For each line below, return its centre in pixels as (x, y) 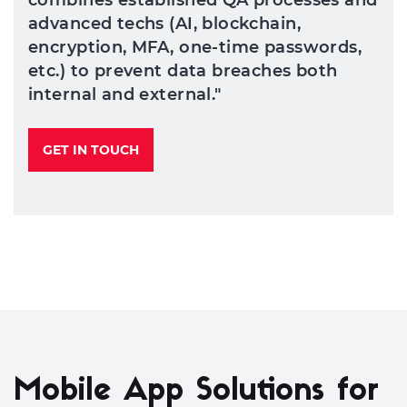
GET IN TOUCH (91, 150)
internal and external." (125, 94)
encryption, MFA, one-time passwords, (195, 47)
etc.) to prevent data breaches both (183, 71)
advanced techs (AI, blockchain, (165, 24)
